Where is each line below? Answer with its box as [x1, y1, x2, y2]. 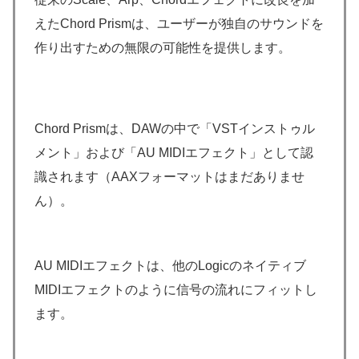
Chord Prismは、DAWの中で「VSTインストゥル [34, 122, 315, 136]
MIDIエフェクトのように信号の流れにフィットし [34, 282, 317, 296]
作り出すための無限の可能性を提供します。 [34, 40, 291, 54]
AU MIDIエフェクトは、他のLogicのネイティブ [34, 258, 306, 272]
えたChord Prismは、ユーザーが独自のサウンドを [34, 16, 324, 30]
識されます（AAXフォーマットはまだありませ [34, 170, 305, 184]
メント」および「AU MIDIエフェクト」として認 [34, 146, 313, 160]
